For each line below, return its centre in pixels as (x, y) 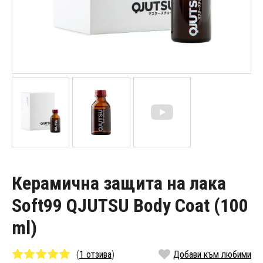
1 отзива (95, 254)
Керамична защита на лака (119, 183)
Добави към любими (212, 254)
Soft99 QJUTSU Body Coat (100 (130, 206)
